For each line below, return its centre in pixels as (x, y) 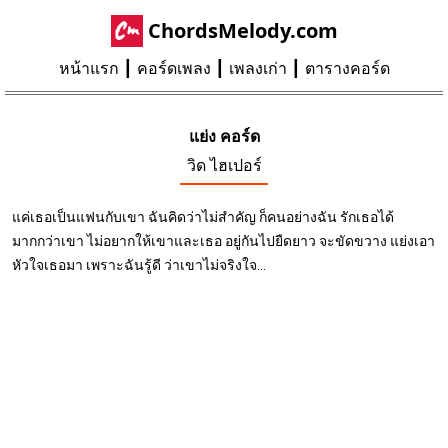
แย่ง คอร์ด (224, 136)
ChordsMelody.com (242, 30)
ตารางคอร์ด (347, 68)
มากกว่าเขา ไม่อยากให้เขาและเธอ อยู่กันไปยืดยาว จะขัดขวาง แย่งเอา (223, 241)
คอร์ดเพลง (173, 68)
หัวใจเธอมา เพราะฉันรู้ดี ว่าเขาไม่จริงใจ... (139, 265)
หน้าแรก (88, 68)
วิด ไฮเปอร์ (224, 165)
